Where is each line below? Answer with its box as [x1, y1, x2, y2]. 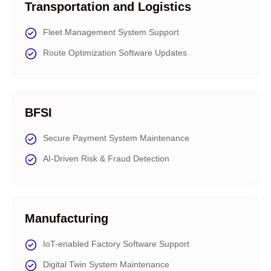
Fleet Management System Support [43, 27, 179, 37]
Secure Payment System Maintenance [43, 133, 189, 143]
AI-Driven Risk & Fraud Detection [43, 154, 169, 163]
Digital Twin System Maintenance [43, 260, 169, 269]
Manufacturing [25, 212, 108, 225]
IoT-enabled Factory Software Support [43, 239, 189, 249]
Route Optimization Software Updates [43, 48, 187, 57]
